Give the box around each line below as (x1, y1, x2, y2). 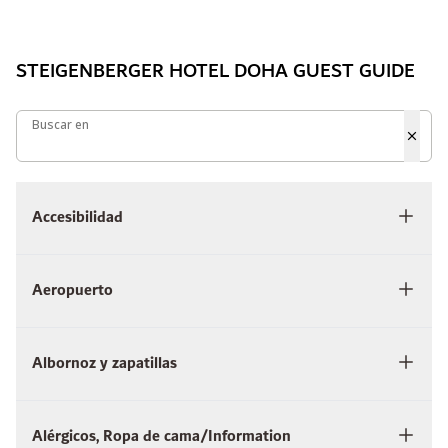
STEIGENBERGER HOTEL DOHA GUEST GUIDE (16, 54, 415, 89)
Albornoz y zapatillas (32, 350, 177, 378)
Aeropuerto (32, 277, 113, 305)
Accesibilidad (32, 204, 123, 232)
